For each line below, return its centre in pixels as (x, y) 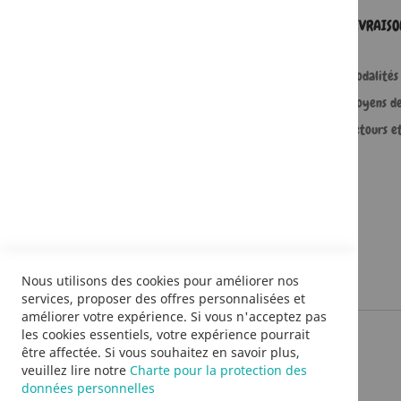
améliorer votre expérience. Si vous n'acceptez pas (174, 316)
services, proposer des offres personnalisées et (163, 299)
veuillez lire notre (76, 370)
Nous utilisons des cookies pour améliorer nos (160, 281)
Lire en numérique (127, 156)
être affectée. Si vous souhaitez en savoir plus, (161, 352)
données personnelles (88, 388)
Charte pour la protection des (218, 370)
